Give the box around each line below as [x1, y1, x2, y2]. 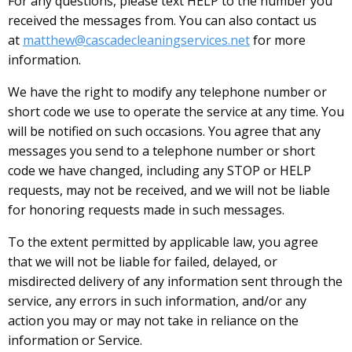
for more [250, 31, 306, 49]
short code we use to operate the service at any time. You [8, 102, 344, 120]
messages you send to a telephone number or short [8, 141, 315, 159]
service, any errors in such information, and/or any [8, 291, 306, 310]
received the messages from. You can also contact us [8, 11, 317, 29]
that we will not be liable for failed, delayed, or [8, 252, 277, 270]
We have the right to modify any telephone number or [8, 82, 327, 101]
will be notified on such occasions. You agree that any [8, 122, 321, 140]
